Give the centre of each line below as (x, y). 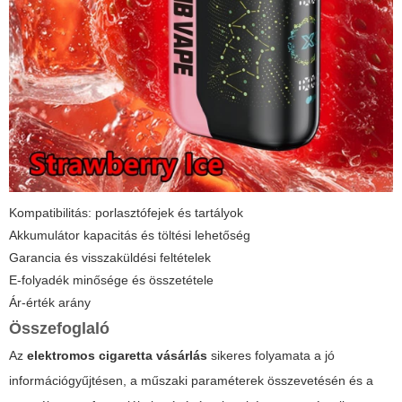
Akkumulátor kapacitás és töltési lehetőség (130, 236)
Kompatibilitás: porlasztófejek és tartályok (126, 213)
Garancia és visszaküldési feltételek (110, 258)
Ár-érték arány (50, 303)
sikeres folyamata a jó (271, 356)
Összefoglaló (59, 329)
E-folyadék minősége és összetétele (111, 280)
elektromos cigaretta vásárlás (117, 356)
